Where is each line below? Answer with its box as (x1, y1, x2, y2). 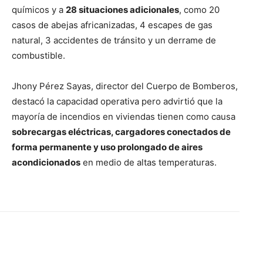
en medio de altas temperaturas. (80, 157, 217, 168)
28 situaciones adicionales (66, 4, 179, 16)
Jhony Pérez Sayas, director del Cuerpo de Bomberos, (12, 80, 238, 92)
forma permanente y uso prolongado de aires (12, 141, 203, 153)
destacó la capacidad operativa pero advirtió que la (12, 96, 222, 107)
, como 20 (179, 4, 220, 16)
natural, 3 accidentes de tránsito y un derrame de (12, 35, 216, 46)
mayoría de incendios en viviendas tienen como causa (12, 111, 235, 123)
